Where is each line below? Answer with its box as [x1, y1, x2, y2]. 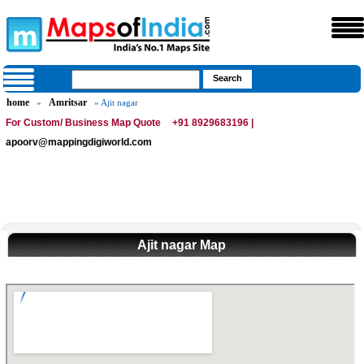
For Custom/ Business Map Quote [6, 117, 162, 128]
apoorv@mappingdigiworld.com [6, 136, 153, 148]
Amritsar [49, 97, 88, 108]
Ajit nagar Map [137, 238, 227, 252]
